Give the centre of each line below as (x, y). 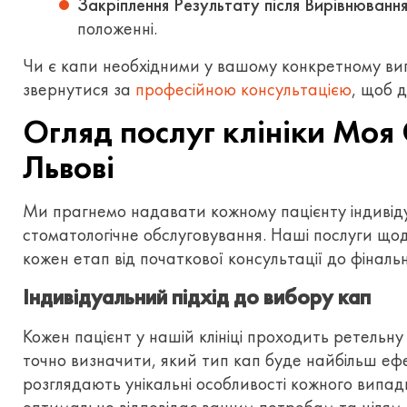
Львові (69, 167)
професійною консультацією (243, 89)
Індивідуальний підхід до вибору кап (197, 297)
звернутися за (79, 89)
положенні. (117, 28)
